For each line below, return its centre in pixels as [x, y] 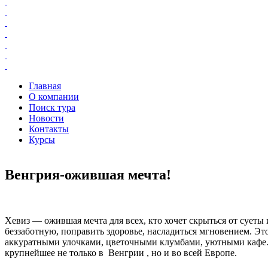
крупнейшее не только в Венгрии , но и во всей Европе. [121, 252]
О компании [54, 96]
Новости [46, 118]
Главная [45, 86]
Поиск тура [52, 107]
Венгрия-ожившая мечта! [88, 174]
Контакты [49, 129]
